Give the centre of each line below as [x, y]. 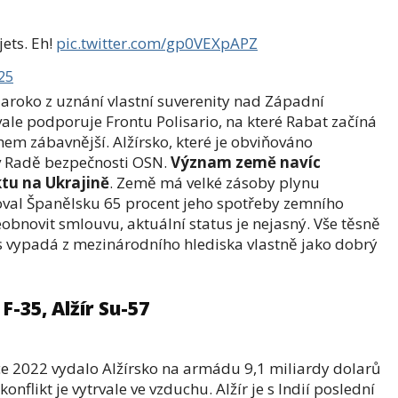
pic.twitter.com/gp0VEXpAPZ [157, 43]
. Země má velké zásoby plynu [215, 183]
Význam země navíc [246, 162]
